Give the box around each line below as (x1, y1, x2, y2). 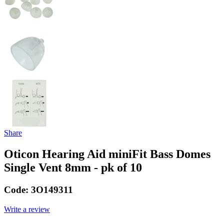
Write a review (4, 204, 50, 213)
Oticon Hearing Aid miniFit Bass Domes (4, 147, 210, 161)
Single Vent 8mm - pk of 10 (4, 161, 142, 174)
